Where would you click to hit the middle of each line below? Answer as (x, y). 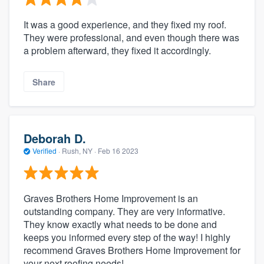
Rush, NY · (79, 151)
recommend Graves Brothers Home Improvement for (132, 250)
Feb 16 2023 (118, 151)
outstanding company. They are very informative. (124, 211)
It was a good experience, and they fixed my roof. (125, 25)
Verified (44, 151)
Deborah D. (55, 138)
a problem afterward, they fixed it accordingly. (117, 51)
